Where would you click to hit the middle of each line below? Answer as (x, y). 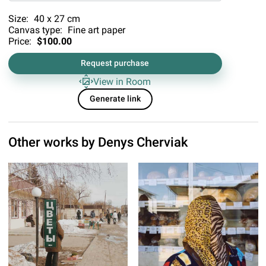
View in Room (122, 81)
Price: (21, 42)
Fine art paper (96, 30)
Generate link (115, 99)
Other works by (53, 142)
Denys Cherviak (142, 142)
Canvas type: (36, 30)
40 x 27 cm (57, 19)
